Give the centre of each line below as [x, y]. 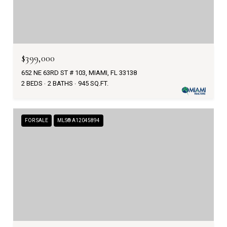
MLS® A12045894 [79, 120]
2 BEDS [32, 83]
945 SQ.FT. [93, 83]
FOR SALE [36, 120]
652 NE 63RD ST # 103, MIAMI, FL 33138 [79, 72]
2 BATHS [60, 83]
